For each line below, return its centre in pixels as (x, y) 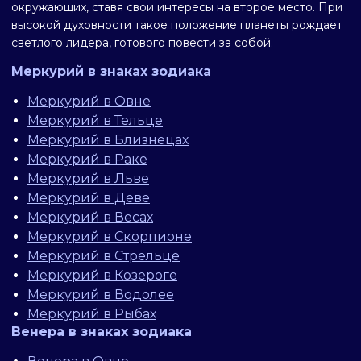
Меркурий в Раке (87, 159)
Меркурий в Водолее (101, 295)
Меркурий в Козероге (102, 275)
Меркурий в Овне (89, 101)
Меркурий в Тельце (95, 120)
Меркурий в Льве (88, 178)
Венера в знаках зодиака (102, 332)
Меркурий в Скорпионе (110, 237)
